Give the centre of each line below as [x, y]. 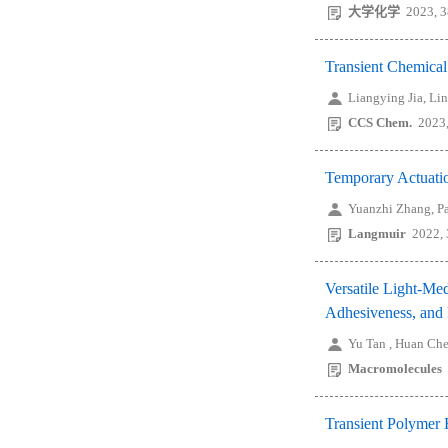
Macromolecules [395, 368]
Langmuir [377, 233]
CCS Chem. [380, 122]
